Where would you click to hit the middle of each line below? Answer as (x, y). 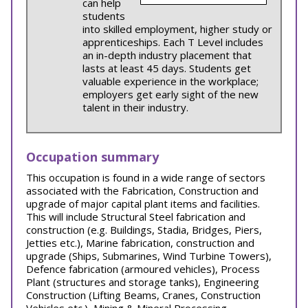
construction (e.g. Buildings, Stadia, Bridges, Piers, (144, 230)
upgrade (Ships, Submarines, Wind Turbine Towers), (149, 256)
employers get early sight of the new (170, 94)
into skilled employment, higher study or (177, 29)
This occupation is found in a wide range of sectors (146, 177)
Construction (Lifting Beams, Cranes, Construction (143, 295)
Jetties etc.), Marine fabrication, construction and (140, 243)
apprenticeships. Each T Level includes (173, 42)
